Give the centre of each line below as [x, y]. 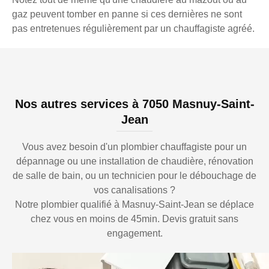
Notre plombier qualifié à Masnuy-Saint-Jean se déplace [134, 205]
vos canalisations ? [134, 190]
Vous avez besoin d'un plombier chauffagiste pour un [134, 147]
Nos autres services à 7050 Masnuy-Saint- [134, 104]
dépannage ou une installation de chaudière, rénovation [134, 162]
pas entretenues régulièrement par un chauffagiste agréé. [133, 29]
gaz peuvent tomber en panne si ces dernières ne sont [127, 14]
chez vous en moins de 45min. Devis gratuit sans [134, 219]
